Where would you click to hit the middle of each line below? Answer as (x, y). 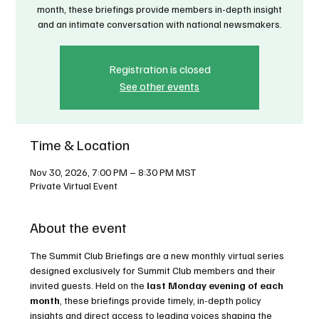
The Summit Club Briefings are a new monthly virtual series (158, 255)
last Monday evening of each (216, 285)
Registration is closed (159, 69)
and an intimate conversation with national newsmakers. (159, 24)
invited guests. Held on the (89, 285)
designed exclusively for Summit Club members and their (154, 270)
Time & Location (80, 145)
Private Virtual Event (74, 185)
